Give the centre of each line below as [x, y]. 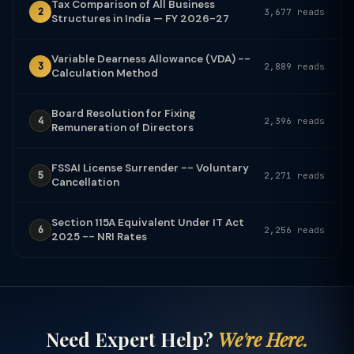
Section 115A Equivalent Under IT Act [148, 222]
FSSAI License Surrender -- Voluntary [150, 168]
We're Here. [263, 339]
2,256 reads [294, 230]
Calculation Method [105, 73]
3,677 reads [294, 11]
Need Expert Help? [132, 339]
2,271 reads [294, 175]
